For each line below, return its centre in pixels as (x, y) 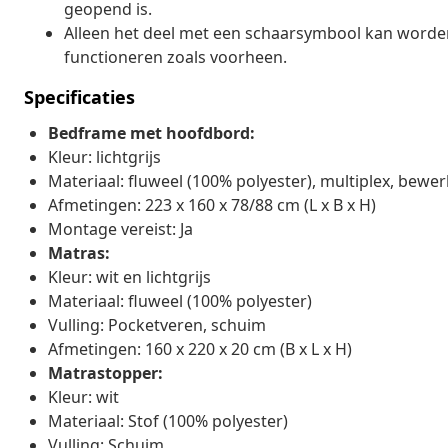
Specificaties (79, 96)
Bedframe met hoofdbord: (151, 132)
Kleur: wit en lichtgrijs (129, 276)
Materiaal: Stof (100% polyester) (168, 420)
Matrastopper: (105, 372)
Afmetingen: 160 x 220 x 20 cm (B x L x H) (200, 348)
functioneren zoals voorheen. (175, 56)
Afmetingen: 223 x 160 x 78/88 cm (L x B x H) (212, 204)
